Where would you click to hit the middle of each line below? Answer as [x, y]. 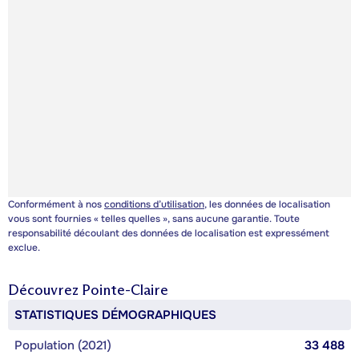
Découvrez [45, 290]
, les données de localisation [267, 205]
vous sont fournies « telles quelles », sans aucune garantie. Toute [154, 219]
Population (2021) [63, 346]
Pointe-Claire [125, 290]
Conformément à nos [56, 205]
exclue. [24, 248]
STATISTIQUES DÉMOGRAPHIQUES [115, 315]
